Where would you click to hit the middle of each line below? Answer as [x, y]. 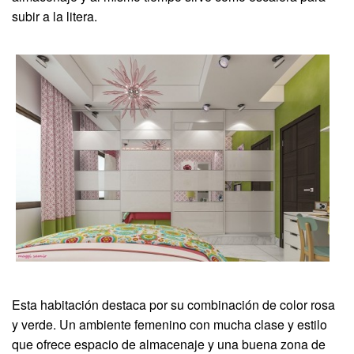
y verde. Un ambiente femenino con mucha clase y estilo [169, 324]
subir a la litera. [55, 17]
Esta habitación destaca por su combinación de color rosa [173, 304]
